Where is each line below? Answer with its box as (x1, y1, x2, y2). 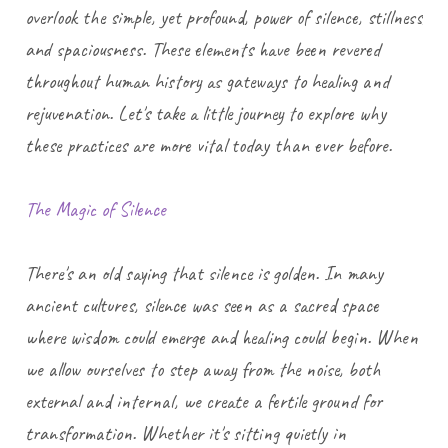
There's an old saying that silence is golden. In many (25, 261, 383, 287)
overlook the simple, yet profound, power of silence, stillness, (25, 5, 426, 31)
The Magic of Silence (25, 197, 166, 223)
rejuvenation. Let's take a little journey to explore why (25, 101, 386, 127)
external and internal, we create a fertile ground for (25, 389, 382, 415)
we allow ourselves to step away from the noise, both (25, 357, 381, 383)
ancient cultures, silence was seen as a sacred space (25, 293, 379, 319)
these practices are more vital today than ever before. (25, 133, 392, 159)
